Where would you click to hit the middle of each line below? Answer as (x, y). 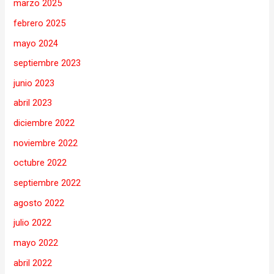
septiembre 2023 (47, 63)
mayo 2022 (36, 243)
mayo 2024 (36, 43)
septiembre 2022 (47, 183)
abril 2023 (33, 103)
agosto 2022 (39, 203)
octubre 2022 (40, 163)
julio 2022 (33, 223)
